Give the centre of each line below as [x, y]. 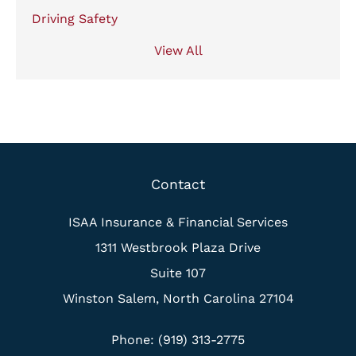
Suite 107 [178, 273]
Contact [178, 184]
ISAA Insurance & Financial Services [178, 222]
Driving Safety [75, 18]
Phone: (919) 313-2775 [178, 339]
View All [178, 50]
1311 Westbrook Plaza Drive [178, 247]
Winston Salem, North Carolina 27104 [178, 298]
